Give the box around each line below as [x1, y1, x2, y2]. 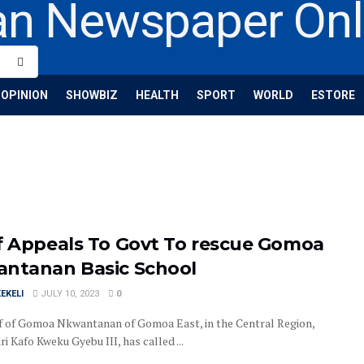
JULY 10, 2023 [38, 288, 99, 299]
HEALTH [136, 89, 179, 102]
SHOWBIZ [66, 89, 118, 102]
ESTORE [311, 89, 355, 102]
